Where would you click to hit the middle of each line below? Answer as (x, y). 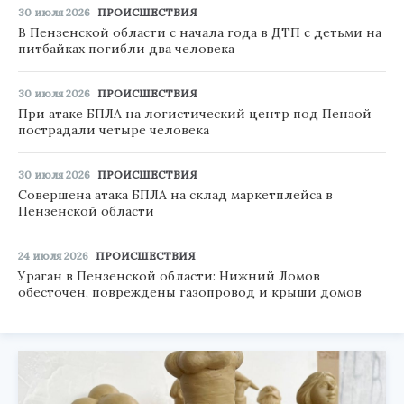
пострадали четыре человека (114, 130)
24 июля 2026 (53, 256)
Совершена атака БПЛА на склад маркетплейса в (175, 195)
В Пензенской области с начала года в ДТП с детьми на (200, 33)
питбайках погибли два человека (126, 49)
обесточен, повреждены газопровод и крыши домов (190, 293)
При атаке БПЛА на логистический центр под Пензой (195, 114)
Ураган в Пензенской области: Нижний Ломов (169, 276)
